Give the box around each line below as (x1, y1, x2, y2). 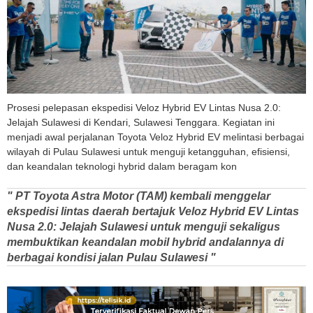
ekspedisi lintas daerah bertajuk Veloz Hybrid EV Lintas (7, 205, 299, 218)
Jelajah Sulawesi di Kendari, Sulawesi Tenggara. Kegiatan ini (7, 117, 275, 129)
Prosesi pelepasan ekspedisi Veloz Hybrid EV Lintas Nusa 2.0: (7, 102, 281, 114)
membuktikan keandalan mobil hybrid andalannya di (7, 236, 284, 249)
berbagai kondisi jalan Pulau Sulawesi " (7, 252, 216, 264)
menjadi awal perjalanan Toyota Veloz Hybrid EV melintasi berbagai (7, 131, 304, 143)
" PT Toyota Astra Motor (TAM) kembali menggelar (7, 190, 270, 203)
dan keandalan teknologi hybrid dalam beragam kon (7, 161, 237, 173)
